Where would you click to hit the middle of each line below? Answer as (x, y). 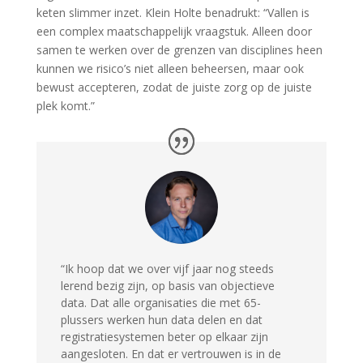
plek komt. (63, 106)
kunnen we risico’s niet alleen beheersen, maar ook (170, 69)
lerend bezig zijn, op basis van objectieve (167, 286)
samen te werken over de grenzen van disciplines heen (179, 50)
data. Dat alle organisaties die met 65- (160, 303)
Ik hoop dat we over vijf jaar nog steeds (169, 269)
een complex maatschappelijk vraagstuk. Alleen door (174, 32)
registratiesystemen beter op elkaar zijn (164, 337)
